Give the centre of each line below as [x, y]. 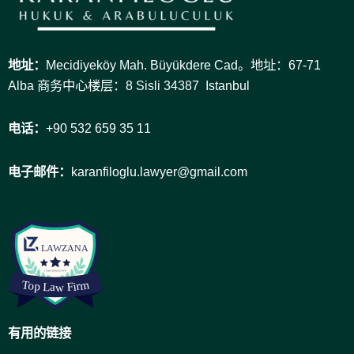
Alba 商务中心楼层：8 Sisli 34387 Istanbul [129, 85]
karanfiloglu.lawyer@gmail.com [159, 172]
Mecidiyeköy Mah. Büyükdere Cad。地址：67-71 [183, 64]
